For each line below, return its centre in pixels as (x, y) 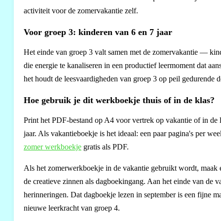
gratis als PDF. (105, 147)
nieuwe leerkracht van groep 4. (72, 208)
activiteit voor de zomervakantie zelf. (81, 10)
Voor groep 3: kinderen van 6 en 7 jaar (98, 32)
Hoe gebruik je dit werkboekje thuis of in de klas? (119, 100)
